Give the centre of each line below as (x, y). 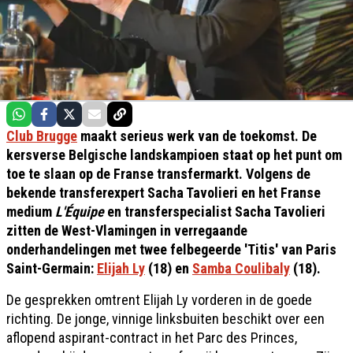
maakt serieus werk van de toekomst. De (197, 136)
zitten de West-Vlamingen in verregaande (127, 230)
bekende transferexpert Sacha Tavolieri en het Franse (163, 192)
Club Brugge (42, 136)
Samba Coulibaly (241, 268)
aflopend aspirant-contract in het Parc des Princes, (152, 337)
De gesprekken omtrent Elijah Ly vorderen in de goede (159, 299)
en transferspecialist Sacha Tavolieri (215, 211)
